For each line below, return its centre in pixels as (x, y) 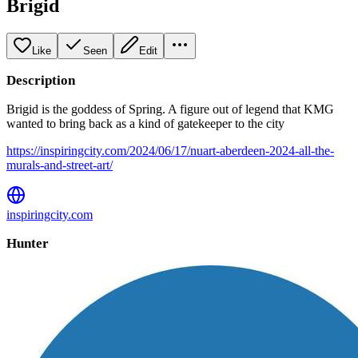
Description (41, 80)
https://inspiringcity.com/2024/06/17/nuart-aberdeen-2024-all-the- (170, 150)
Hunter (28, 243)
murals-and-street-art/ (60, 165)
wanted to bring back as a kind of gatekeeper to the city (145, 123)
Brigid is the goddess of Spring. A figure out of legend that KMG (170, 109)
